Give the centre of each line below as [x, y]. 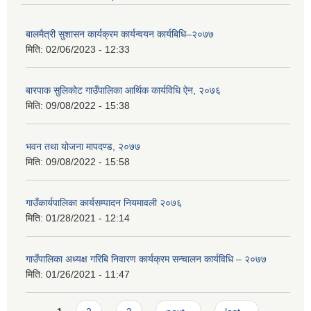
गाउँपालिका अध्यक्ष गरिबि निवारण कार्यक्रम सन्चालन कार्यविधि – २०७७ [146, 259]
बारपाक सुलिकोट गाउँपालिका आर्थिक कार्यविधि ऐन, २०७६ [123, 90]
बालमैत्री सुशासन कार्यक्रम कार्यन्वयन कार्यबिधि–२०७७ [120, 34]
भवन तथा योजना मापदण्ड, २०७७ [83, 146]
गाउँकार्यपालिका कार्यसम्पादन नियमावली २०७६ [104, 202]
